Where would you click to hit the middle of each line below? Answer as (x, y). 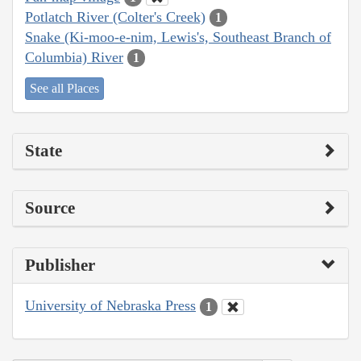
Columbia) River (74, 57)
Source (50, 208)
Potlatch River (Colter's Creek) (115, 17)
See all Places (64, 89)
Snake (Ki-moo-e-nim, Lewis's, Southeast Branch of (178, 37)
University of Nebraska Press (110, 306)
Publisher (60, 266)
